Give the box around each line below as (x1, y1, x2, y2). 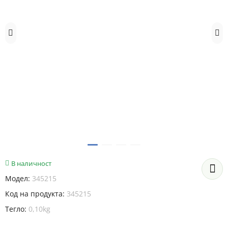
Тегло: (5, 204, 28, 214)
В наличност (11, 159, 51, 168)
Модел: (5, 174, 32, 183)
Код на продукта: (5, 189, 67, 198)
